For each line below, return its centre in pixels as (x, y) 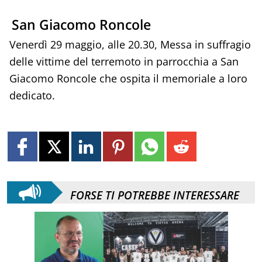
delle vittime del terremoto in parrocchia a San (124, 62)
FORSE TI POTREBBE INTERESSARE (155, 195)
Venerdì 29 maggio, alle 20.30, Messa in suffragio (130, 45)
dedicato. (32, 96)
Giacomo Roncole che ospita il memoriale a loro (128, 79)
